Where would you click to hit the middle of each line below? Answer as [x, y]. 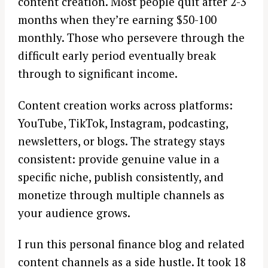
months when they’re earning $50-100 [117, 19]
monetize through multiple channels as [121, 194]
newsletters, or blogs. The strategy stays [121, 141]
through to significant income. [98, 73]
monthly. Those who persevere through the [131, 37]
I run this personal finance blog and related [131, 244]
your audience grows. [74, 212]
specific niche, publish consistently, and [121, 176]
